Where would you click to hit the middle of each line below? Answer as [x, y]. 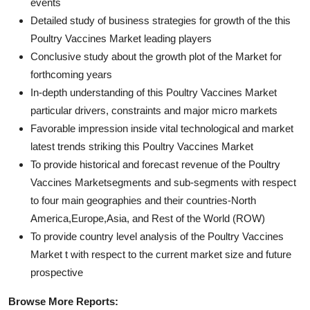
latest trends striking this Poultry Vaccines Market [142, 146]
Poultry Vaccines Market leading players [121, 38]
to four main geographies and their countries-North [143, 200]
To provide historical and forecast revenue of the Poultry [155, 164]
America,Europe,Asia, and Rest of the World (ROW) [148, 218]
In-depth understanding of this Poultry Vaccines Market [154, 92]
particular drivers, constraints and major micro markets [154, 110]
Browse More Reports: [63, 301]
